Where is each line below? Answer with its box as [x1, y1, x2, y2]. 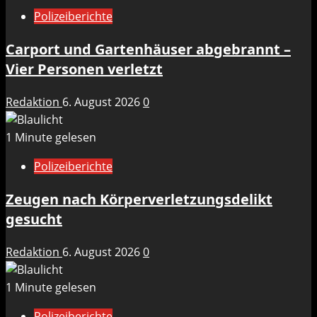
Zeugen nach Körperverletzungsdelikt [6, 190, 272, 209]
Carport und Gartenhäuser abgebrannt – [6, 40, 291, 59]
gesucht [6, 209, 62, 229]
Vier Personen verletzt [6, 59, 163, 79]
